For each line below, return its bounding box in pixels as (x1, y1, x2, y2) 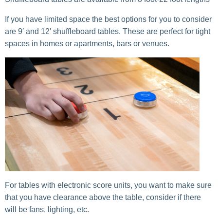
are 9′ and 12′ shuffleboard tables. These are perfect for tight (5, 27, 210, 36)
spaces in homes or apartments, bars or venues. (5, 39, 169, 48)
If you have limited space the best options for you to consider (5, 15, 212, 23)
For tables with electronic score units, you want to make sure (5, 181, 212, 189)
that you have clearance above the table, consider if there (5, 193, 201, 201)
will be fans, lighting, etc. (5, 205, 89, 214)
